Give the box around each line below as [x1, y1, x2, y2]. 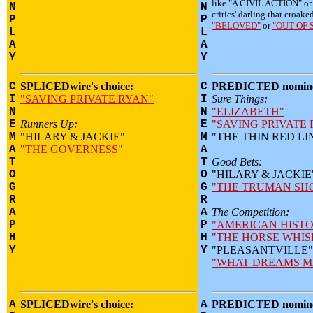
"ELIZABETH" [212, 105, 284, 117]
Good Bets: [212, 156, 262, 168]
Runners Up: [20, 118, 78, 130]
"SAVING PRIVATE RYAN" [20, 93, 154, 105]
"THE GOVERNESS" [20, 143, 123, 155]
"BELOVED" [212, 20, 261, 31]
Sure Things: [212, 93, 268, 105]
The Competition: [212, 206, 289, 218]
